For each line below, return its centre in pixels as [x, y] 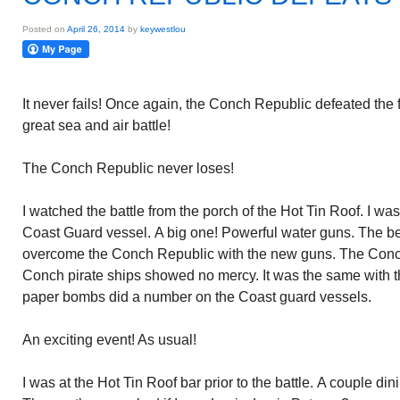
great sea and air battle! [96, 125]
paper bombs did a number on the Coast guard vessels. [197, 297]
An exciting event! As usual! [109, 340]
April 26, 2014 [96, 29]
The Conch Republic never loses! [128, 168]
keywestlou [163, 29]
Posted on [45, 29]
